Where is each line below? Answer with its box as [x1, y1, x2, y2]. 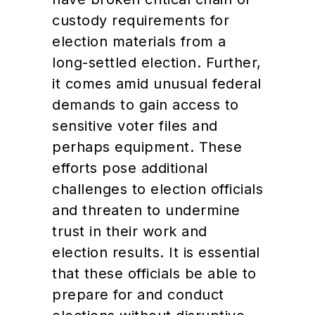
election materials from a [52, 32, 226, 50]
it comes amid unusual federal [52, 75, 262, 92]
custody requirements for [52, 11, 229, 29]
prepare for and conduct [52, 285, 224, 303]
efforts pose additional [52, 159, 208, 176]
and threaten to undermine [52, 201, 240, 219]
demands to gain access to [52, 96, 239, 113]
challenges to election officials [52, 180, 263, 198]
